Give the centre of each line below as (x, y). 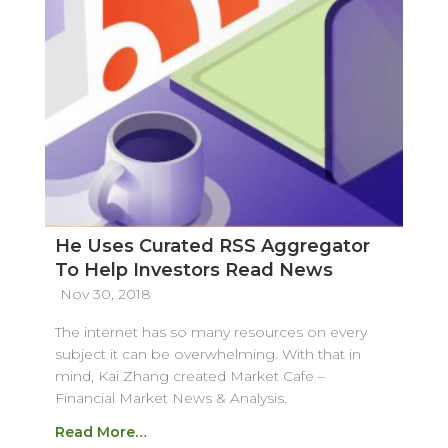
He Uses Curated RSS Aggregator (212, 246)
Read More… (100, 432)
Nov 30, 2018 (105, 294)
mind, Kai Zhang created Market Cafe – (189, 376)
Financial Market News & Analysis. (170, 398)
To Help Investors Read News (193, 270)
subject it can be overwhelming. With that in (207, 354)
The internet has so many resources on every (210, 332)
